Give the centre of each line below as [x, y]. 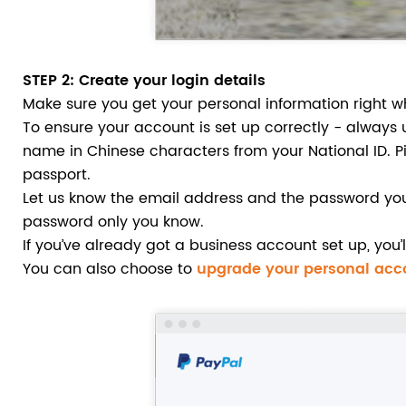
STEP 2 [46, 80]
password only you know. [113, 222]
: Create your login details [168, 80]
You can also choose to [110, 269]
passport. [57, 174]
